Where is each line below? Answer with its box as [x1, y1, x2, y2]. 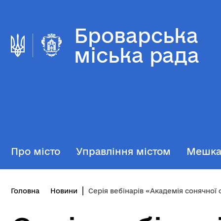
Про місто [11, 146, 60, 157]
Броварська [74, 24, 198, 46]
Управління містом [76, 146, 171, 157]
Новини [50, 187, 77, 195]
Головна [11, 187, 39, 195]
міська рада [74, 44, 199, 66]
